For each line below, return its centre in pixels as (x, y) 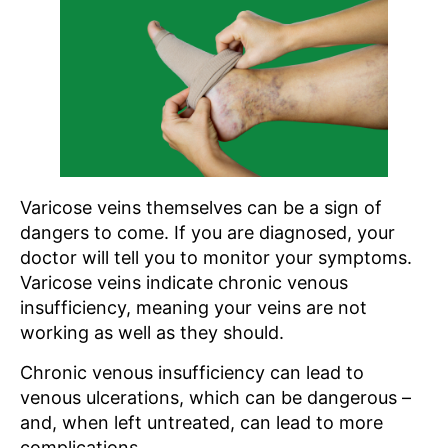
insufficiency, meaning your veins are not (193, 308)
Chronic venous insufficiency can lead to (192, 373)
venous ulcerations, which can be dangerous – (215, 398)
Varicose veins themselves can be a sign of (201, 208)
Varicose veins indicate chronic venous (184, 283)
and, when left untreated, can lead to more (201, 423)
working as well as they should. (152, 333)
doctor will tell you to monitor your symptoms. (216, 258)
